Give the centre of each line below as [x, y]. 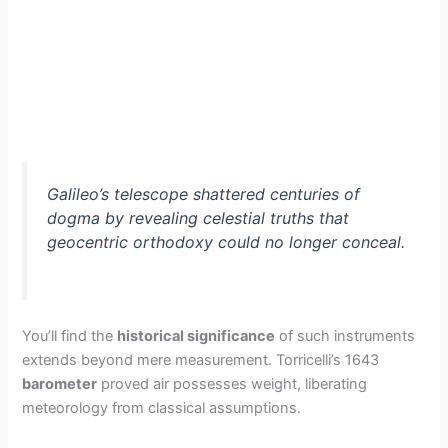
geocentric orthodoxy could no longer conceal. [226, 242]
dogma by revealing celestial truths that [198, 218]
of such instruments [345, 336]
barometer [60, 384]
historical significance [196, 336]
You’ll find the [70, 336]
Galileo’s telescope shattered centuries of [204, 194]
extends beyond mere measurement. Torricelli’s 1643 [201, 360]
